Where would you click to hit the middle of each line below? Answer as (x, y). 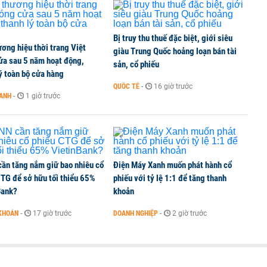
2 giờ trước (190, 213)
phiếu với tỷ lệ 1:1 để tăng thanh (170, 178)
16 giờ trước (173, 86)
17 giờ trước (52, 213)
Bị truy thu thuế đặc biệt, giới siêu (173, 38)
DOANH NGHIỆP (136, 213)
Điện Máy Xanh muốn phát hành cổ (173, 165)
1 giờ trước (43, 96)
